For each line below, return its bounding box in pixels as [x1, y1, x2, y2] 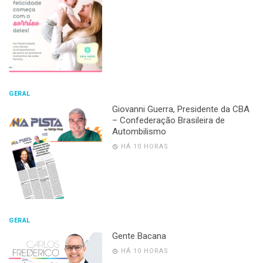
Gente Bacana [112, 230, 166, 241]
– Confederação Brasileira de [112, 114, 225, 126]
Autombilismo [112, 126, 166, 137]
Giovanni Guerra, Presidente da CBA [112, 103, 249, 114]
